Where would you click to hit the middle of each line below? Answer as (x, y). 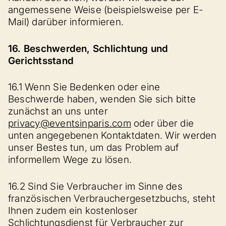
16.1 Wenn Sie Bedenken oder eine (84, 87)
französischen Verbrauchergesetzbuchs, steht (112, 198)
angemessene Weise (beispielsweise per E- (106, 10)
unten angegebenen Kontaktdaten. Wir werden (112, 135)
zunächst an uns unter (58, 111)
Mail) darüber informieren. (66, 22)
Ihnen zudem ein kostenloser (73, 210)
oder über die (162, 123)
